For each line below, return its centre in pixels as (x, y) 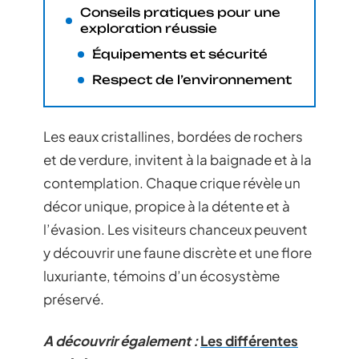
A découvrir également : (121, 340)
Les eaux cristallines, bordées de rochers (173, 136)
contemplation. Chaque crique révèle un (172, 183)
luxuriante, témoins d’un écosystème (161, 276)
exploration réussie (149, 28)
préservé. (74, 299)
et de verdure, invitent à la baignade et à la (177, 159)
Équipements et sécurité (180, 54)
